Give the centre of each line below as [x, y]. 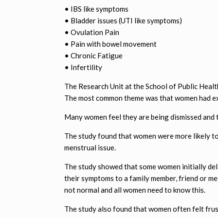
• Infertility [83, 67]
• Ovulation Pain [92, 32]
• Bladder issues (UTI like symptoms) [123, 20]
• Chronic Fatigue [93, 55]
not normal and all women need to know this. [135, 190]
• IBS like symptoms [96, 9]
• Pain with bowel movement [110, 44]
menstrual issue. [90, 147]
